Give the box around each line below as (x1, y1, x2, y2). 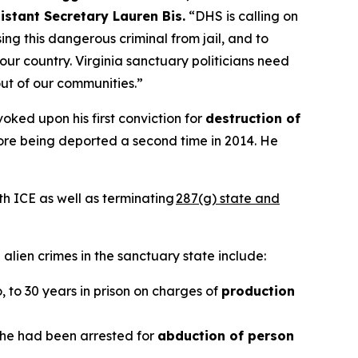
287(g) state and (176, 190, 280, 206)
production (221, 283, 295, 299)
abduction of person (157, 328, 294, 344)
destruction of (205, 110, 300, 126)
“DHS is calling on (189, 8, 298, 24)
